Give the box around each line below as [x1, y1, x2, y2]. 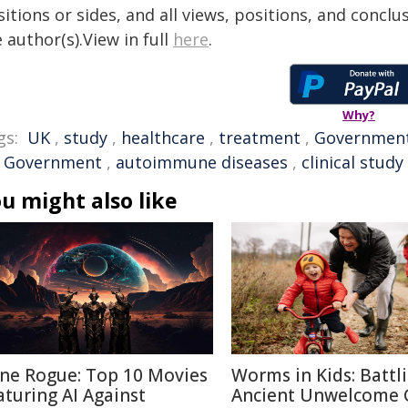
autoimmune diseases [116, 151, 288, 173]
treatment [219, 127, 301, 148]
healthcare [121, 127, 205, 148]
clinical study [301, 151, 403, 173]
